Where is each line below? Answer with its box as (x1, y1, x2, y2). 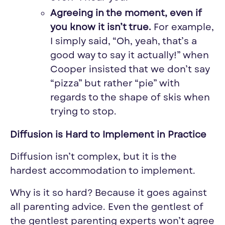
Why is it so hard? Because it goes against (10, 187, 207, 199)
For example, (154, 22, 214, 34)
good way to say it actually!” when (50, 50, 209, 62)
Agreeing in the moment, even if (50, 8, 202, 20)
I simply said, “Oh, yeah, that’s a (50, 36, 197, 48)
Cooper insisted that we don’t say (50, 64, 210, 76)
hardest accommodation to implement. (10, 165, 195, 177)
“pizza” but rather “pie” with (50, 78, 180, 90)
